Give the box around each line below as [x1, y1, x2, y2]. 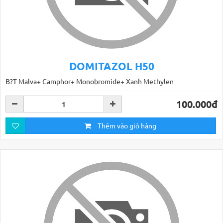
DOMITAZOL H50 [69, 59, 154, 73]
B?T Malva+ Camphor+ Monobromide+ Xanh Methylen [5, 77, 174, 86]
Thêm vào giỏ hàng [96, 121, 156, 130]
